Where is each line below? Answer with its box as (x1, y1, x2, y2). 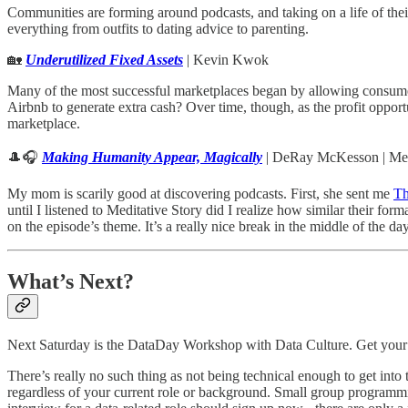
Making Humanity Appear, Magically (42, 149, 262, 166)
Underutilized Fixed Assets (25, 52, 183, 68)
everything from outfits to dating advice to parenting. (7, 21, 309, 37)
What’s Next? (7, 270, 134, 294)
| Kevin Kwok (183, 52, 269, 68)
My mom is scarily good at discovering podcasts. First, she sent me (7, 186, 393, 202)
